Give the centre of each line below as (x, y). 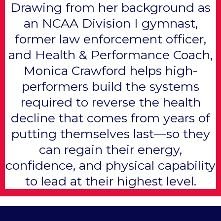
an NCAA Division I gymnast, (110, 23)
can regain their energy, (110, 150)
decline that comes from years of (110, 118)
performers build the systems (110, 87)
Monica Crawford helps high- (110, 71)
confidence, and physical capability (110, 166)
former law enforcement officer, (110, 39)
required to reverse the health (110, 102)
